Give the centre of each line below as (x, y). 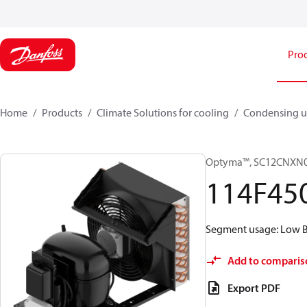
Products (62, 112)
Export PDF (254, 288)
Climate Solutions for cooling (163, 112)
